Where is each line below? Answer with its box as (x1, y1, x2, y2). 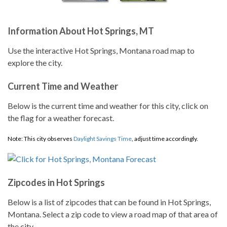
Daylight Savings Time (73, 135, 132, 142)
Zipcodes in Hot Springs (8, 177, 105, 188)
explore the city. (8, 58, 62, 67)
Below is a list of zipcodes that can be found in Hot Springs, (8, 197, 211, 207)
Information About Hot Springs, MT (8, 25, 154, 36)
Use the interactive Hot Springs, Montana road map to (8, 46, 195, 55)
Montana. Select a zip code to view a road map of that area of (8, 209, 218, 219)
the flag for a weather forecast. (8, 113, 114, 123)
